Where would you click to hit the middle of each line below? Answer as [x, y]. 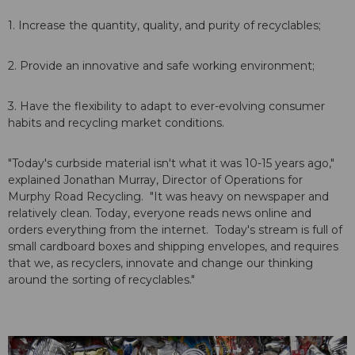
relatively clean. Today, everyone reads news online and [160, 214]
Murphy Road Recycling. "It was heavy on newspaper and [168, 197]
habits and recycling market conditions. [119, 123]
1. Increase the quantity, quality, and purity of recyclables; [166, 26]
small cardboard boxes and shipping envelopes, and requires [173, 247]
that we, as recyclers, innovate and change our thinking [160, 263]
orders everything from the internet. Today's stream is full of [175, 230]
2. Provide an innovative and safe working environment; [163, 66]
